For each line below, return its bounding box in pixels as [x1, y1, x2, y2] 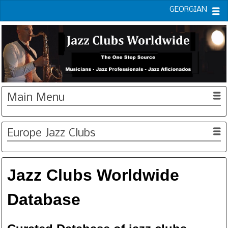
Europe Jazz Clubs [7, 127, 96, 139]
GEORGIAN [169, 6, 207, 14]
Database [7, 190, 80, 209]
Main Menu [7, 91, 65, 104]
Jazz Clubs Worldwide [7, 165, 179, 184]
